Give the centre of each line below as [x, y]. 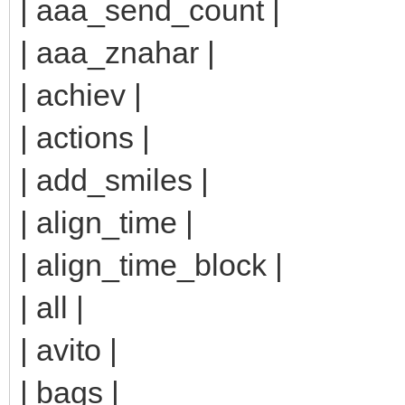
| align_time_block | [151, 264]
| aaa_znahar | [118, 52]
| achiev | [81, 94]
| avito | [69, 349]
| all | [52, 307]
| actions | [85, 137]
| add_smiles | [114, 179]
